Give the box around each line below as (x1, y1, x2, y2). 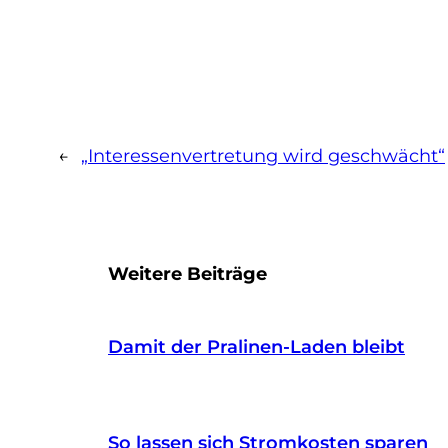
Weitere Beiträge (108, 262, 267, 285)
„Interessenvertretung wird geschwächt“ (81, 144, 445, 167)
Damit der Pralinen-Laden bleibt (108, 335, 405, 358)
